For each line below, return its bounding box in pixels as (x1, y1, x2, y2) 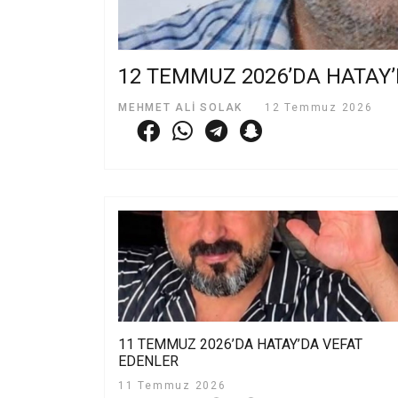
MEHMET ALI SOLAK (118, 101, 243, 115)
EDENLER (118, 352, 179, 370)
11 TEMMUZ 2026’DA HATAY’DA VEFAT (118, 335, 362, 353)
